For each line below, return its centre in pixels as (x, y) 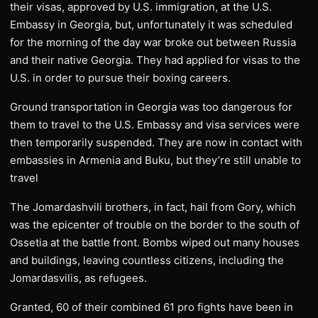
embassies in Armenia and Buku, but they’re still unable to (155, 160)
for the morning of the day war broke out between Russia (153, 42)
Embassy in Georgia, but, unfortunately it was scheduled (151, 24)
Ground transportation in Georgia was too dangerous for (151, 107)
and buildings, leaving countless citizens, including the (147, 260)
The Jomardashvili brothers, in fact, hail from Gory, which (153, 207)
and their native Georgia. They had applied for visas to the (155, 60)
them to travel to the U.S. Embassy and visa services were (155, 125)
